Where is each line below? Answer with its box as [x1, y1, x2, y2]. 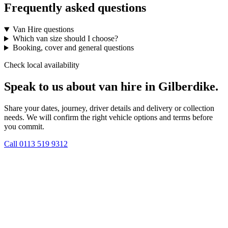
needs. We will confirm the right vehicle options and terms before [4, 113, 213, 122]
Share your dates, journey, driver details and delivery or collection [4, 104, 214, 113]
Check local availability [4, 61, 79, 70]
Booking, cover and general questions [12, 43, 134, 52]
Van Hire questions [12, 25, 74, 34]
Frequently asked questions [4, 1, 146, 15]
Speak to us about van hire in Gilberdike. [4, 80, 218, 94]
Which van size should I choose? [12, 34, 118, 43]
